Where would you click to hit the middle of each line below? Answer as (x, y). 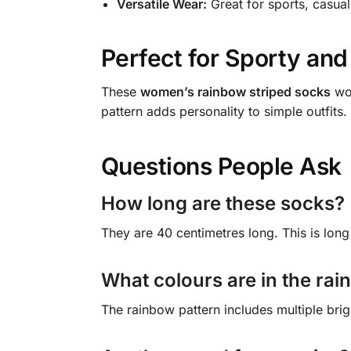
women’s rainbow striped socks (235, 92)
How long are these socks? (223, 204)
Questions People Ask (221, 166)
